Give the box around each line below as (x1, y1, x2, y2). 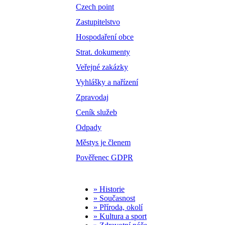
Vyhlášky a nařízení (76, 78, 138, 87)
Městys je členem (76, 138, 131, 147)
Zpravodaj (76, 93, 108, 102)
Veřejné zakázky (76, 63, 128, 72)
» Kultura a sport (93, 212, 147, 221)
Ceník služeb (76, 108, 117, 117)
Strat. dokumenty (76, 48, 130, 57)
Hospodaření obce (76, 33, 134, 42)
